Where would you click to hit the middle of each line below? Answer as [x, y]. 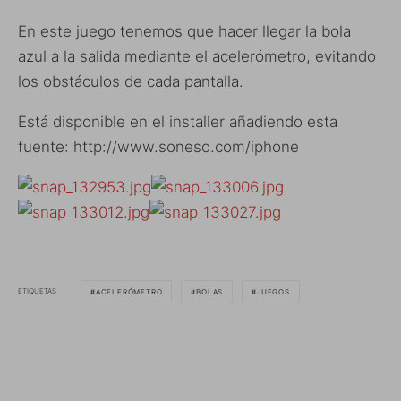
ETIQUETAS [37, 291]
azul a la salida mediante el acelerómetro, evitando [197, 56]
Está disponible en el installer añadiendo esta [178, 121]
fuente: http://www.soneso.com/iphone [158, 146]
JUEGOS [273, 291]
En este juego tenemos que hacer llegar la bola [184, 31]
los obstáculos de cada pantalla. [131, 81]
